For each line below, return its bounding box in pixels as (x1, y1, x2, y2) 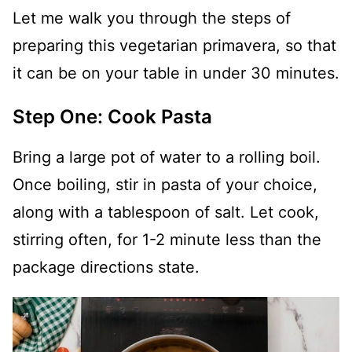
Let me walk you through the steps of (13, 9, 291, 27)
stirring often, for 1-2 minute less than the (13, 230, 321, 249)
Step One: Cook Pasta (13, 105, 212, 128)
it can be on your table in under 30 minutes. (13, 64, 339, 82)
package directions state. (13, 258, 200, 277)
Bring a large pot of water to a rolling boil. (13, 148, 321, 167)
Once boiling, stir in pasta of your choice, (13, 175, 317, 194)
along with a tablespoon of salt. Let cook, (13, 203, 319, 222)
